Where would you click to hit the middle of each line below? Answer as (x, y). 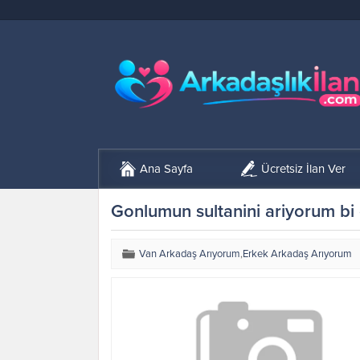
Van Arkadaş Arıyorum (190, 254)
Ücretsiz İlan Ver (303, 169)
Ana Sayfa (166, 169)
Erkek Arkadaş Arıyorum (297, 254)
